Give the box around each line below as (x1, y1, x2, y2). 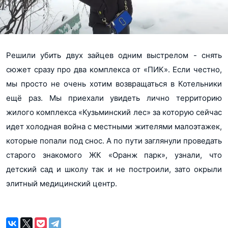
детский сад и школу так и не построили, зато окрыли (6, 164, 222, 174)
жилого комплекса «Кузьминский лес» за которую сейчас (6, 107, 222, 117)
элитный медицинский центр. (6, 179, 117, 188)
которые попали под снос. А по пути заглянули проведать (6, 136, 222, 146)
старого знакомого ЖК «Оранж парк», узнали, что (6, 150, 222, 160)
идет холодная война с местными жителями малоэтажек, (6, 122, 222, 131)
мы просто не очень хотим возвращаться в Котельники (6, 79, 222, 89)
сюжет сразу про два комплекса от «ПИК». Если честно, (6, 65, 222, 74)
